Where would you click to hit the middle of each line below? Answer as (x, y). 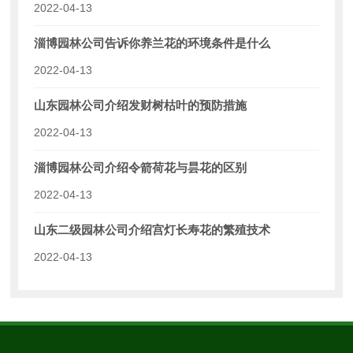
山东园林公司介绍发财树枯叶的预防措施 (141, 106)
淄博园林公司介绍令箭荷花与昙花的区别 (141, 168)
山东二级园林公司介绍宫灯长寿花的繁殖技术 (152, 230)
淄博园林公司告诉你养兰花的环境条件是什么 (152, 43)
